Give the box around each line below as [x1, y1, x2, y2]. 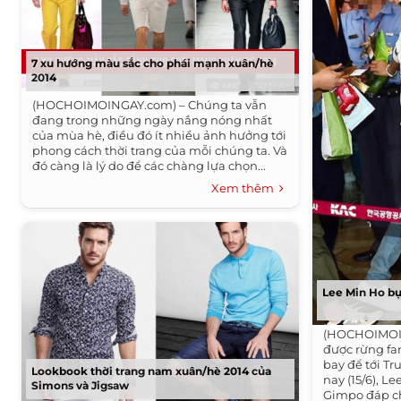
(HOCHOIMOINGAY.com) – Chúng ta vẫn [32, 98, 268, 112]
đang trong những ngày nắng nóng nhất [32, 113, 273, 127]
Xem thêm [211, 181, 280, 195]
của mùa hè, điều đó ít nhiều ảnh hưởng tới [32, 128, 287, 142]
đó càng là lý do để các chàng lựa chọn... [32, 158, 267, 173]
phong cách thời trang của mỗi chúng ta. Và [32, 143, 288, 158]
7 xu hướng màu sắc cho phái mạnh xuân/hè [31, 56, 275, 70]
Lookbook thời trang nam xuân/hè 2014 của [31, 364, 272, 378]
